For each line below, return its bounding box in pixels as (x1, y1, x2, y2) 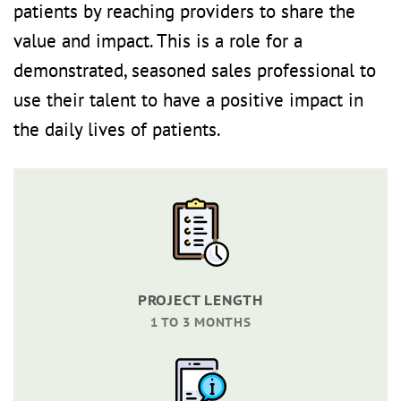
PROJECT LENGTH (137, 290, 264, 309)
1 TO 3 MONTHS (149, 313, 252, 330)
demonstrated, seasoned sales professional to (13, 57, 376, 82)
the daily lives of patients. (13, 116, 221, 141)
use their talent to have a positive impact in (13, 87, 363, 112)
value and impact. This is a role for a (13, 28, 303, 53)
